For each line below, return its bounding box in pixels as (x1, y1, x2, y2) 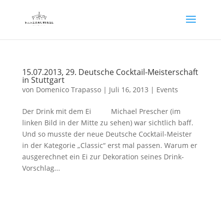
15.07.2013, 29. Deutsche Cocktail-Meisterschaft (22, 67, 198, 77)
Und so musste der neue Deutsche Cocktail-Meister (22, 129, 192, 139)
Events (156, 85, 178, 94)
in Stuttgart (22, 74, 65, 85)
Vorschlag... (22, 163, 60, 173)
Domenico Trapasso (36, 85, 101, 94)
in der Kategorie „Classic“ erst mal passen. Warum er (22, 141, 197, 150)
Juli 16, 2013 (109, 85, 148, 94)
